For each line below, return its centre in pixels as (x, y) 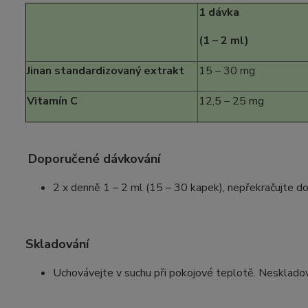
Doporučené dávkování (94, 159)
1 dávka (219, 12)
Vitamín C (52, 101)
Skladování (57, 244)
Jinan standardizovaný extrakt (106, 71)
